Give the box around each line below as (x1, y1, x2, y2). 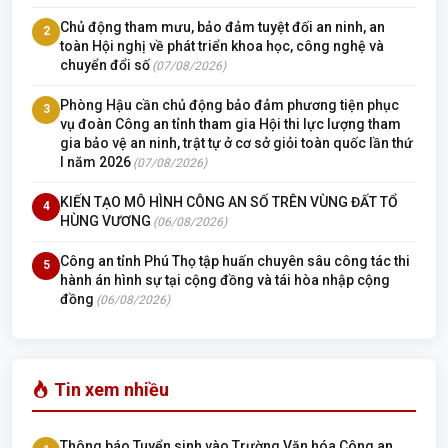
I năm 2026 (60, 153, 131, 170)
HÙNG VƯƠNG (60, 212, 151, 229)
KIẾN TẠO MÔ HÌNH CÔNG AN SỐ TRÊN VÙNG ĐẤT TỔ (60, 193, 398, 210)
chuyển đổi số (60, 56, 150, 73)
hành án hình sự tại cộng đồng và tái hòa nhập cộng (60, 271, 390, 288)
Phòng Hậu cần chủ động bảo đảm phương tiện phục (60, 96, 399, 113)
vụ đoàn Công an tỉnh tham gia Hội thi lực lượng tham (60, 115, 401, 132)
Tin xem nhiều (50, 378, 169, 400)
